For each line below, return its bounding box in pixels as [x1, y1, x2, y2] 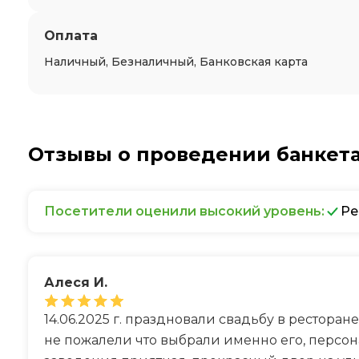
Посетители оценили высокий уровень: [44, 204, 325, 219]
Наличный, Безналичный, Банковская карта [44, 54, 308, 69]
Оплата [44, 28, 98, 43]
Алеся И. [44, 275, 107, 290]
